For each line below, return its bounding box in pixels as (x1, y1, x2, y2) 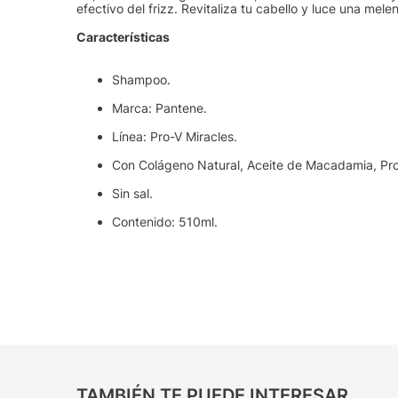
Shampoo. (112, 72, 171, 88)
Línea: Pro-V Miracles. (112, 129, 238, 145)
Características (76, 29, 171, 45)
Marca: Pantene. (112, 100, 208, 116)
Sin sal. (112, 186, 154, 202)
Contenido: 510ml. (112, 214, 219, 230)
